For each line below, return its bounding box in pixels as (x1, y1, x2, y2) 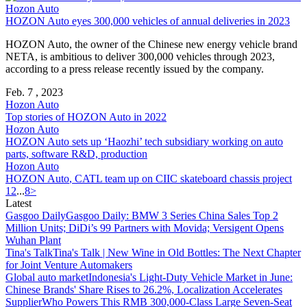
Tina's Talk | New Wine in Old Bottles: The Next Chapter (53, 246, 301, 258)
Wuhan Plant (5, 234, 61, 246)
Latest (5, 197, 32, 209)
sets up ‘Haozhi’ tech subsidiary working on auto (69, 135, 283, 147)
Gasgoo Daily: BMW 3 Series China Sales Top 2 (66, 209, 278, 221)
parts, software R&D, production (5, 147, 147, 160)
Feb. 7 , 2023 (5, 86, 63, 98)
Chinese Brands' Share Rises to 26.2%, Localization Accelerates (5, 283, 282, 295)
